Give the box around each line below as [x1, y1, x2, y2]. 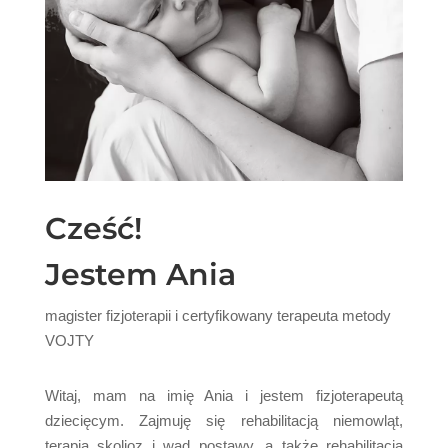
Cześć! [44, 209, 142, 247]
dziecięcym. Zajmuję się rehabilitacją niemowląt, [44, 411, 404, 429]
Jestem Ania [44, 255, 236, 293]
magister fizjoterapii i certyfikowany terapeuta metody [44, 306, 391, 324]
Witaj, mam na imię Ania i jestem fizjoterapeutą [44, 386, 404, 404]
